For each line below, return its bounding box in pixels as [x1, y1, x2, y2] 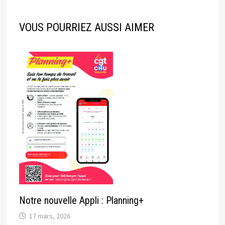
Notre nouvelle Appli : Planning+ [19, 194, 144, 207]
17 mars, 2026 [29, 211, 71, 221]
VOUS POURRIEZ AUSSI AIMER [19, 21, 155, 34]
